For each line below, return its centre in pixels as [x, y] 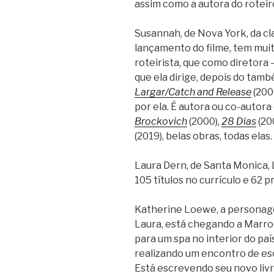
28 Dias [239, 121]
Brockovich [161, 121]
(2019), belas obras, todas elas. [203, 136]
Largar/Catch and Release [193, 92]
